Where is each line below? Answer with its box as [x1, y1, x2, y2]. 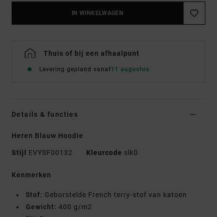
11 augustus [111, 66, 149, 73]
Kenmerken [12, 171, 51, 179]
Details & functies [12, 110, 78, 119]
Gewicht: [26, 203, 57, 211]
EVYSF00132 [27, 149, 75, 157]
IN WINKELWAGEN [71, 10, 124, 17]
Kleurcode [86, 149, 122, 157]
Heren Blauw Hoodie [12, 132, 83, 140]
